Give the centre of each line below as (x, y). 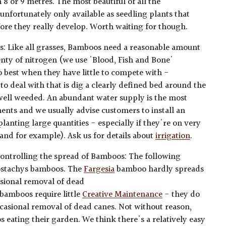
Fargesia (99, 170)
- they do (181, 195)
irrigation (173, 136)
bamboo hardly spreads (159, 170)
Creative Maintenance (123, 195)
